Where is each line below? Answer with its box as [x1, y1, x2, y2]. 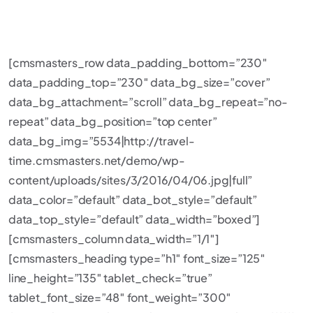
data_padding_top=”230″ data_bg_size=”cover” [8, 75, 270, 89]
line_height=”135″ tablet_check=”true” [8, 270, 212, 285]
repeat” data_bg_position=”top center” [8, 114, 217, 129]
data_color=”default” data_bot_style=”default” [8, 192, 257, 207]
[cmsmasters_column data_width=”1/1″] [8, 231, 219, 246]
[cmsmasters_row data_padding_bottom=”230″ [8, 55, 268, 70]
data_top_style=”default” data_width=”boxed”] [8, 212, 261, 226]
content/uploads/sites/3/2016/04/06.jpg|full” [8, 173, 253, 187]
